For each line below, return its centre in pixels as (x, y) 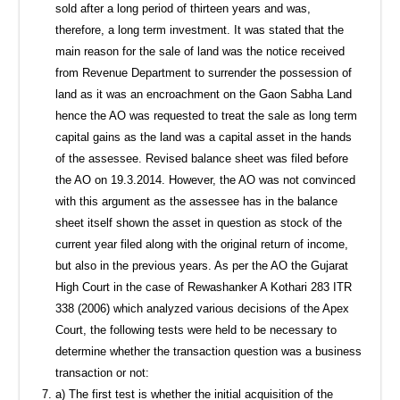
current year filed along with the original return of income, (202, 244)
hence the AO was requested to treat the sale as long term (207, 115)
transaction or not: (103, 372)
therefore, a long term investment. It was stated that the (200, 29)
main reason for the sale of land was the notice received (200, 51)
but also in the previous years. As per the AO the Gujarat (202, 265)
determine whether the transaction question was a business (209, 351)
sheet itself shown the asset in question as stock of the (199, 222)
